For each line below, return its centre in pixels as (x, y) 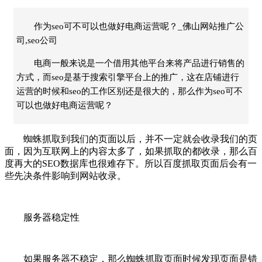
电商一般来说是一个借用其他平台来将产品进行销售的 (139, 63)
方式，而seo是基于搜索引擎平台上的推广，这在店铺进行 (128, 77)
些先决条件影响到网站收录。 (65, 175)
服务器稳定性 (42, 217)
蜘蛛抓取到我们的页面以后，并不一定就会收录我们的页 (131, 139)
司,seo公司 (37, 40)
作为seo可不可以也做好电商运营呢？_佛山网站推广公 (139, 26)
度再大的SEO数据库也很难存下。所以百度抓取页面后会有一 (131, 163)
